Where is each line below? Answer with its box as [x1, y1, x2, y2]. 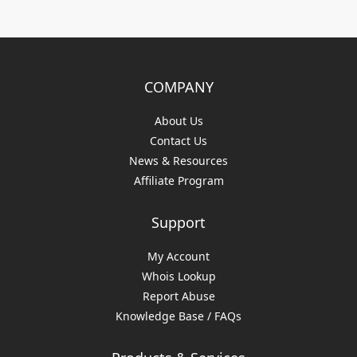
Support [151, 213, 206, 233]
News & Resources [129, 153, 228, 169]
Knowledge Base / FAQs [116, 308, 241, 324]
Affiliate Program [133, 173, 224, 189]
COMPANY [143, 77, 214, 97]
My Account [147, 249, 210, 265]
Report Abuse [142, 288, 215, 304]
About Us [154, 113, 203, 129]
